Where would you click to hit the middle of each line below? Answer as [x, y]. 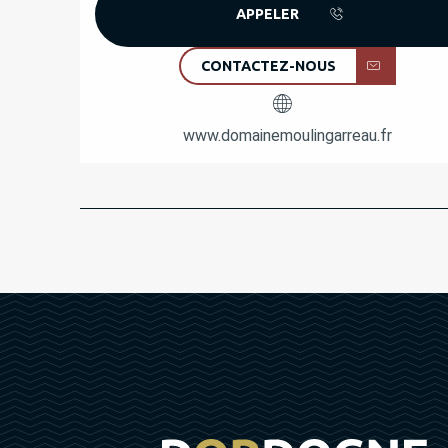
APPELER [267, 13]
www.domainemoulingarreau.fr [287, 135]
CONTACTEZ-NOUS [268, 65]
